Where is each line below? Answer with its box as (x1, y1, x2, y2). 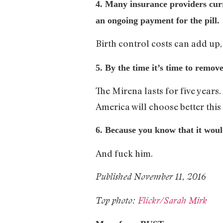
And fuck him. (96, 147, 153, 159)
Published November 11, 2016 (96, 171, 206, 182)
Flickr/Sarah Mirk (138, 195, 207, 206)
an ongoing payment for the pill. (96, 15, 220, 25)
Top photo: (96, 195, 138, 206)
